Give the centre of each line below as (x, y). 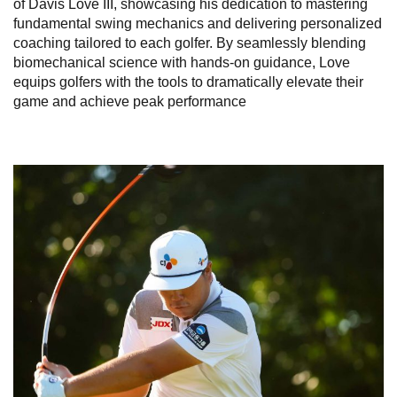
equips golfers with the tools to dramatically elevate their (188, 82)
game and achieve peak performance (130, 101)
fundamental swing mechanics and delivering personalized (198, 23)
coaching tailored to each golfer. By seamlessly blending (190, 43)
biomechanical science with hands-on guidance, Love (182, 62)
